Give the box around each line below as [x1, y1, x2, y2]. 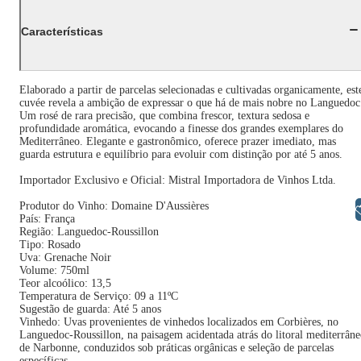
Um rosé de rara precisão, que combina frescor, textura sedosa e [19, 110, 309, 122]
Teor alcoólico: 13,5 [19, 277, 111, 289]
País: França [19, 213, 75, 225]
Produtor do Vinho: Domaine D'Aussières [19, 200, 209, 212]
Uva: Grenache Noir [19, 251, 111, 263]
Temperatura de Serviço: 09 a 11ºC [19, 290, 178, 302]
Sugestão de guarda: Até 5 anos [19, 303, 161, 315]
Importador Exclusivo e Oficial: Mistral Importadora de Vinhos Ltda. [19, 174, 336, 186]
